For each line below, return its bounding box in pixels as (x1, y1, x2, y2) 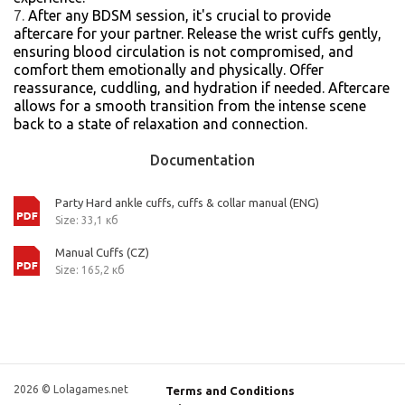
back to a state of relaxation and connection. (14, 116, 307, 132)
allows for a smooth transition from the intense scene (14, 98, 366, 114)
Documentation (150, 152, 255, 168)
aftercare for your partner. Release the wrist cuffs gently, (14, 25, 381, 42)
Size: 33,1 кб (55, 214, 118, 226)
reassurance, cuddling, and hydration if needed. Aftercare (14, 80, 390, 96)
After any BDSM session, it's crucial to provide (28, 7, 331, 24)
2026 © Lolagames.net (14, 383, 128, 395)
